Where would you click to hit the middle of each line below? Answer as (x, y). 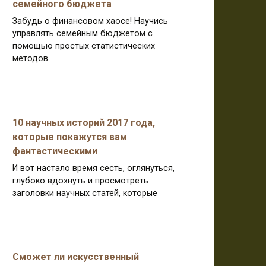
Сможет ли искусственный (76, 257)
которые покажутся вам (70, 137)
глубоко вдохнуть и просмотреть (80, 180)
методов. (31, 58)
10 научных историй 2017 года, (84, 122)
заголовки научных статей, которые (85, 193)
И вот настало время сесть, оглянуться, (94, 168)
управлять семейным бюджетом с (83, 34)
